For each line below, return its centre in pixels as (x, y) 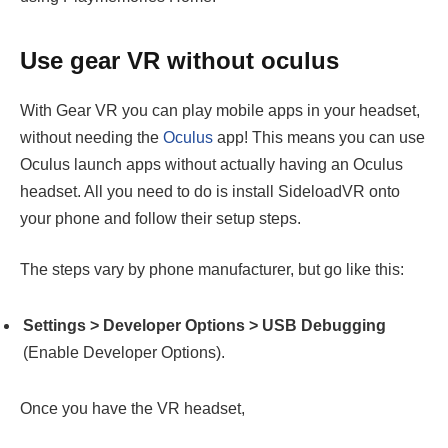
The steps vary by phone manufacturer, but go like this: (212, 270)
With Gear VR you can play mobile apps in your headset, (220, 110)
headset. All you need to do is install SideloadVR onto (210, 191)
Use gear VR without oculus (179, 60)
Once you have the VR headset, (132, 408)
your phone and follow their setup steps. (160, 218)
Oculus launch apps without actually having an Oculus (211, 164)
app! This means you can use (319, 137)
